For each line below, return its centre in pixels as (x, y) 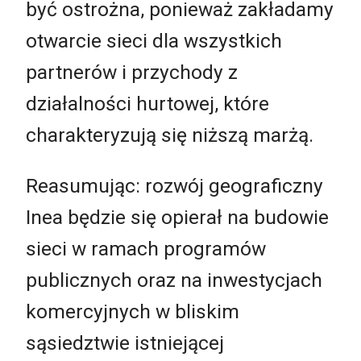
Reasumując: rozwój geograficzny (174, 186)
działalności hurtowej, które (147, 103)
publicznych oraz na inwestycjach (174, 280)
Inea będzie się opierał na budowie (177, 218)
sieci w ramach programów (146, 249)
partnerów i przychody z (132, 72)
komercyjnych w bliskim (133, 312)
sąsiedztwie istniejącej (125, 343)
